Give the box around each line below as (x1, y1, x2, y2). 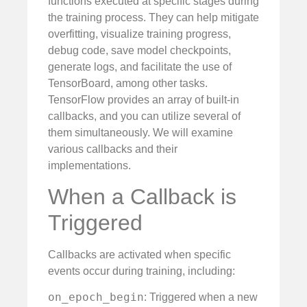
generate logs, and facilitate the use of (48, 60, 232, 73)
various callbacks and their (48, 143, 177, 155)
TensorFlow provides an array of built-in (48, 93, 239, 106)
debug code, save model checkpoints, (48, 44, 231, 56)
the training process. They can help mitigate (48, 11, 259, 23)
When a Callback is (48, 184, 236, 210)
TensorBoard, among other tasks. (48, 77, 208, 89)
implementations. (48, 159, 131, 171)
